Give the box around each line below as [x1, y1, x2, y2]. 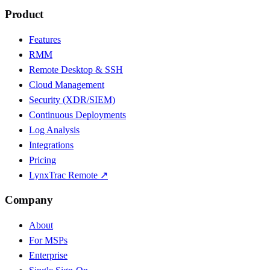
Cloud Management [29, 79, 104, 90]
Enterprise [29, 250, 67, 261]
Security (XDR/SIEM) [29, 94, 115, 105]
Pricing [29, 154, 56, 165]
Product [5, 7, 43, 20]
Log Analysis [29, 124, 80, 135]
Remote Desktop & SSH [29, 64, 123, 75]
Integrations [29, 139, 74, 150]
